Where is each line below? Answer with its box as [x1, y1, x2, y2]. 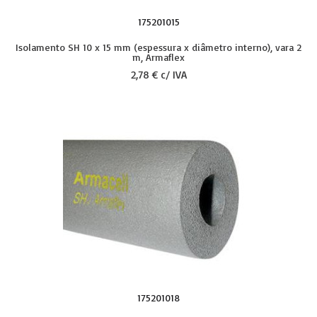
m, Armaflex [132, 51, 185, 63]
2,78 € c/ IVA [130, 68, 187, 81]
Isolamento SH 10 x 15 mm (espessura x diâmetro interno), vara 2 [16, 41, 301, 53]
